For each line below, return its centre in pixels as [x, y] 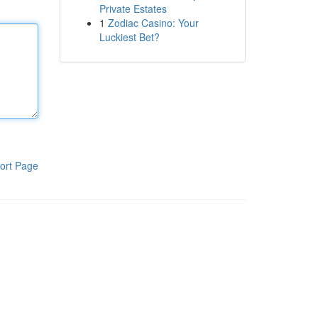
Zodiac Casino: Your [153, 23]
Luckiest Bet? [129, 37]
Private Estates [133, 9]
